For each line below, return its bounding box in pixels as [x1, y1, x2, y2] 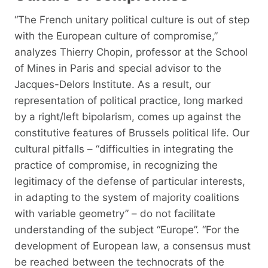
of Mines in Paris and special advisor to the [14, 62, 221, 74]
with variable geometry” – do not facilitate [14, 207, 215, 220]
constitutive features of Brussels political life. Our [14, 126, 249, 139]
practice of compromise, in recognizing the [14, 159, 218, 171]
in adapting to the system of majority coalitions [14, 191, 239, 203]
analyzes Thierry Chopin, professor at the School [14, 45, 248, 58]
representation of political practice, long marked [14, 94, 243, 106]
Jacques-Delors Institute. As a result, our [14, 78, 211, 90]
